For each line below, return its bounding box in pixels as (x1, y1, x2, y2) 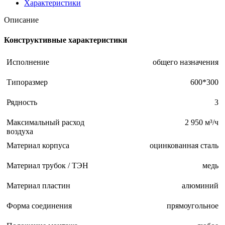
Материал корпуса (7, 141, 69, 150)
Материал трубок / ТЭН (7, 161, 88, 170)
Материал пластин (7, 181, 70, 190)
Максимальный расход (7, 118, 84, 127)
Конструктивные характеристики (4, 35, 127, 44)
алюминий (182, 181, 218, 190)
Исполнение (7, 57, 49, 66)
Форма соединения (7, 201, 72, 210)
